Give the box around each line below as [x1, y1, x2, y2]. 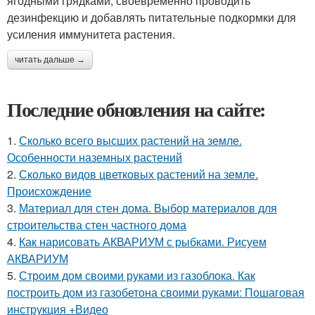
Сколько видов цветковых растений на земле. [19, 165, 258, 182]
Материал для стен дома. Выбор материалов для [19, 199, 277, 216]
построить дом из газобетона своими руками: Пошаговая [7, 283, 304, 300]
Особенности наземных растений [7, 148, 182, 165]
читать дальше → [15, 54, 85, 65]
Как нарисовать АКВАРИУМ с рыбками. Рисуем [19, 233, 266, 250]
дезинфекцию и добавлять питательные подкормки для [7, 8, 296, 25]
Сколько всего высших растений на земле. [19, 131, 242, 148]
